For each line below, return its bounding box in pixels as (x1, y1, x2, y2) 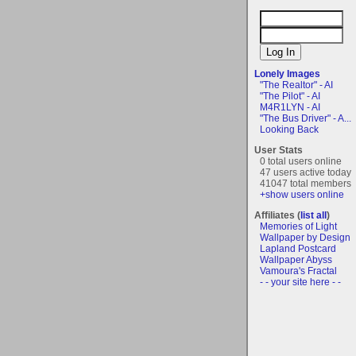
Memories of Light (260, 220, 337, 232)
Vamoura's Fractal (260, 265, 337, 277)
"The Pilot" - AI (260, 90, 320, 102)
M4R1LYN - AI (260, 101, 320, 113)
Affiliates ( (254, 209, 300, 221)
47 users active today (260, 166, 351, 178)
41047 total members (260, 177, 351, 189)
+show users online (260, 188, 344, 200)
